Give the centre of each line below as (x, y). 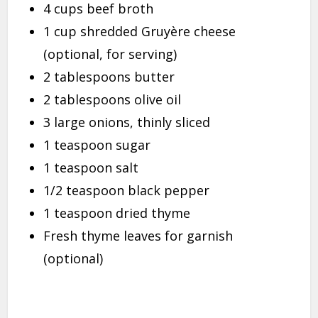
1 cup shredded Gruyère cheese (140, 31)
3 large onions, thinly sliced (127, 122)
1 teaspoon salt (91, 167)
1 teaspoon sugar (97, 144)
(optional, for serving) (110, 54)
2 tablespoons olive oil (113, 99)
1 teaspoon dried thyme (117, 213)
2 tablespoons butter (109, 76)
